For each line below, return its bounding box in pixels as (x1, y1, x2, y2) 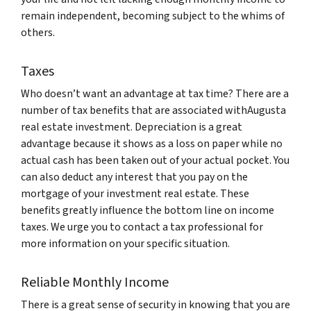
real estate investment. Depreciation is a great (21, 119, 242, 135)
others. (21, 25, 55, 40)
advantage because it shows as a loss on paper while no (21, 136, 283, 151)
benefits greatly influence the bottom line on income (21, 203, 274, 218)
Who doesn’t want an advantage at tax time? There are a (21, 86, 289, 101)
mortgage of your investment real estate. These (21, 186, 249, 201)
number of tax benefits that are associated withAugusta (21, 103, 286, 118)
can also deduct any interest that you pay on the (21, 169, 248, 185)
